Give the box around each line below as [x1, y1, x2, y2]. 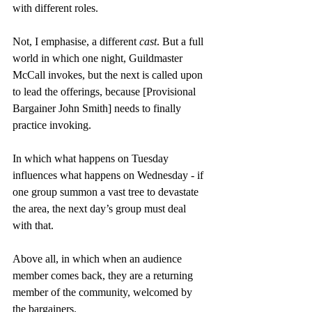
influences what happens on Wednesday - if [13, 169, 206, 181]
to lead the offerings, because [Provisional [13, 86, 198, 97]
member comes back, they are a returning [13, 270, 196, 281]
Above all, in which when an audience [13, 253, 185, 265]
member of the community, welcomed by [13, 286, 195, 298]
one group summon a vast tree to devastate [13, 186, 201, 198]
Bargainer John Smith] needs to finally [13, 102, 184, 114]
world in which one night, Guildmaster [13, 52, 185, 64]
